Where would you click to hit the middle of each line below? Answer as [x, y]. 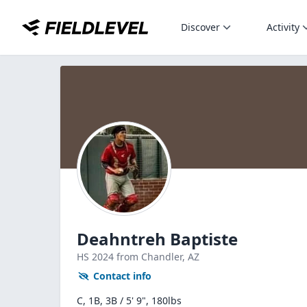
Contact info [122, 276]
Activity [283, 27]
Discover [200, 27]
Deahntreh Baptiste [157, 239]
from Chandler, [152, 257]
